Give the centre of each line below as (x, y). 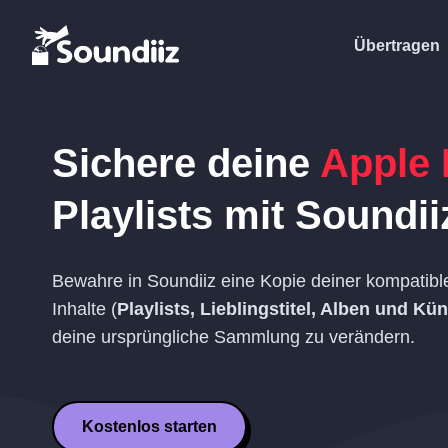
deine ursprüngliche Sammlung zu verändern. (233, 337)
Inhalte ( (84, 309)
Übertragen (397, 45)
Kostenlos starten (149, 426)
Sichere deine (186, 163)
